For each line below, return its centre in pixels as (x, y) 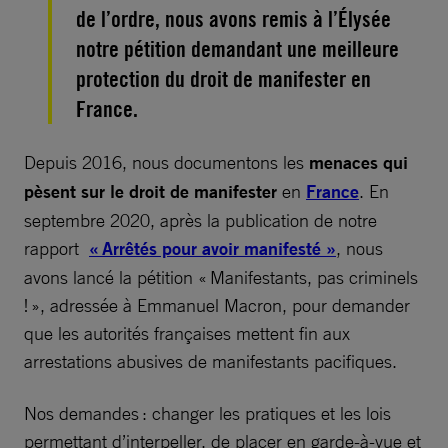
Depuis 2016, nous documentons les (166, 161)
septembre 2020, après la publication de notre (200, 219)
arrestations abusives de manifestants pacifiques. (210, 360)
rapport (56, 247)
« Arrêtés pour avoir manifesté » (212, 248)
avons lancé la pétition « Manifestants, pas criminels (221, 276)
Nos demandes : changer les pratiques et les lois (207, 412)
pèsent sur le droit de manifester (153, 191)
